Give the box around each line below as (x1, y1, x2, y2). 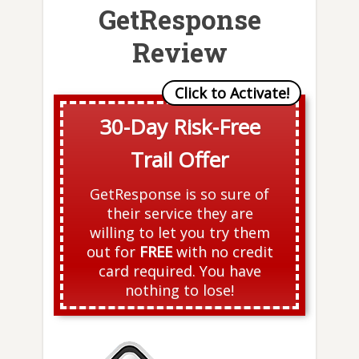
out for (86, 242, 139, 262)
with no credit (171, 242, 273, 262)
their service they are (106, 204, 253, 224)
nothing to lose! (125, 280, 234, 301)
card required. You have (98, 261, 261, 281)
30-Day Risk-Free (99, 112, 260, 142)
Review (131, 34, 228, 71)
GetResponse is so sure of (90, 184, 269, 204)
